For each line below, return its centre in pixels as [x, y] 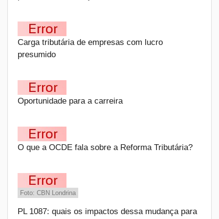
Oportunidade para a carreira [70, 101]
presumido [37, 55]
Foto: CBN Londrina [48, 193]
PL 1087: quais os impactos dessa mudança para [107, 211]
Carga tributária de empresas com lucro [90, 42]
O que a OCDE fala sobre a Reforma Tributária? [105, 147]
